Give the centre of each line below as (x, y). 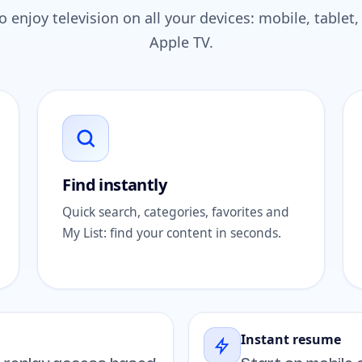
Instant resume (291, 339)
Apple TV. (181, 42)
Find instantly (114, 185)
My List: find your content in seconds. (172, 233)
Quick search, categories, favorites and (176, 212)
